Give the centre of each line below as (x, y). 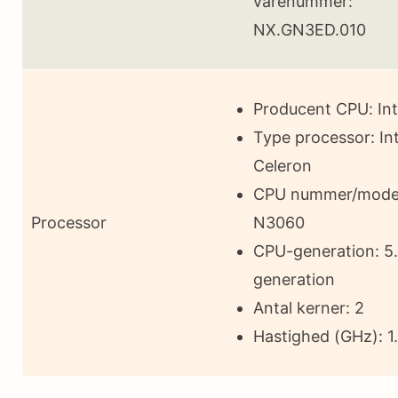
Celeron (283, 165)
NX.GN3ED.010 (310, 29)
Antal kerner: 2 (309, 307)
